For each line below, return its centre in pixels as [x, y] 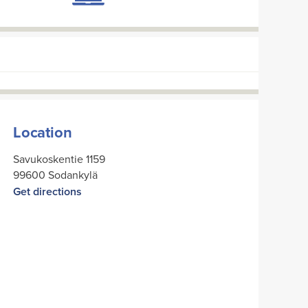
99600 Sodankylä [55, 175]
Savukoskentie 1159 [59, 159]
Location [43, 132]
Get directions [47, 192]
